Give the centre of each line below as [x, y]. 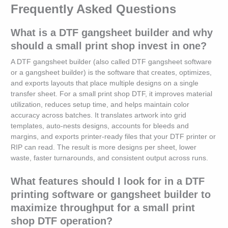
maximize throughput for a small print [103, 207]
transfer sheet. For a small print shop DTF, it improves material [112, 94]
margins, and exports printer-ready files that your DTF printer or [113, 136]
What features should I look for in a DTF [108, 181]
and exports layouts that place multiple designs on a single [105, 83]
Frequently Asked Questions [94, 9]
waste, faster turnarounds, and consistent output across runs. [110, 158]
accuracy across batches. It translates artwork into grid [99, 115]
